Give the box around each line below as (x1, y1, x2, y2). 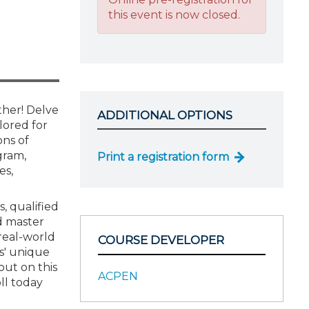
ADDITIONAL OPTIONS (97, 108, 232, 122)
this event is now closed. (108, 8, 240, 21)
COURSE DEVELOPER (98, 233, 224, 247)
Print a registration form (97, 150, 229, 163)
